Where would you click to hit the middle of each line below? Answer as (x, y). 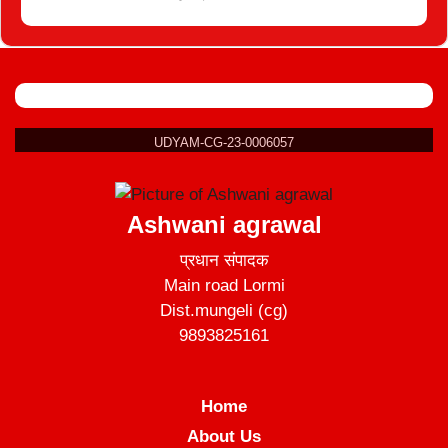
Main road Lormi (224, 285)
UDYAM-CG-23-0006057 (224, 142)
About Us (224, 436)
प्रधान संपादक (224, 260)
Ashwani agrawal (224, 224)
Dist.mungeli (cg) (224, 310)
